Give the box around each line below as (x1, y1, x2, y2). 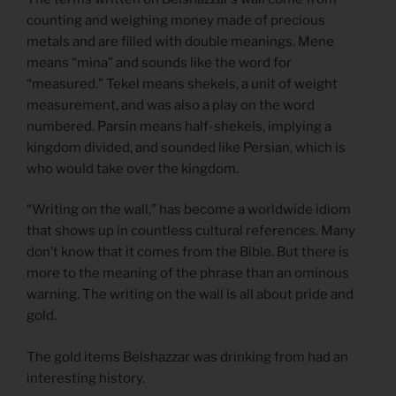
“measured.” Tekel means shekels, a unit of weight (27, 75, 338, 92)
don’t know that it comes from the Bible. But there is (27, 244, 349, 261)
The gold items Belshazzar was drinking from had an (27, 348, 348, 365)
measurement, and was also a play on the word (27, 96, 315, 113)
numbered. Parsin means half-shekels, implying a (27, 118, 331, 134)
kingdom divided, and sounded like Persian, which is (27, 139, 346, 156)
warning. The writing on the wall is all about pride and (27, 286, 354, 303)
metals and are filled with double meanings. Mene (27, 33, 334, 49)
